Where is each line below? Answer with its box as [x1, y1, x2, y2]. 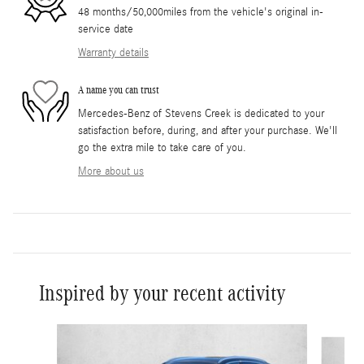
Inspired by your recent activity [39, 280, 285, 305]
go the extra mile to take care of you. [78, 141, 246, 154]
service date [78, 22, 133, 36]
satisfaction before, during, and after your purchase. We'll [78, 123, 337, 137]
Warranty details [78, 45, 149, 59]
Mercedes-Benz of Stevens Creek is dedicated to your [78, 106, 324, 120]
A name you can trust [78, 84, 159, 97]
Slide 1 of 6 [19, 324, 71, 338]
